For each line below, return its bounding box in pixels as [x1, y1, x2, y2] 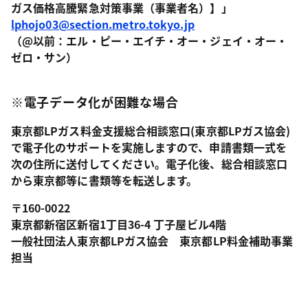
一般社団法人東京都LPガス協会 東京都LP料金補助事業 [11, 232, 294, 249]
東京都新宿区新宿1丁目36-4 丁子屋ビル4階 [11, 216, 226, 232]
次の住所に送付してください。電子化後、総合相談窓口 [11, 155, 287, 172]
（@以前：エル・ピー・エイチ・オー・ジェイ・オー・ [11, 32, 287, 49]
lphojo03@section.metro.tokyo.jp [11, 16, 195, 32]
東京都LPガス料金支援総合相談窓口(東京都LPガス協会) [11, 122, 291, 139]
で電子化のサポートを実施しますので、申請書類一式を [11, 139, 287, 155]
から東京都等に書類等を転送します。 [11, 172, 198, 188]
